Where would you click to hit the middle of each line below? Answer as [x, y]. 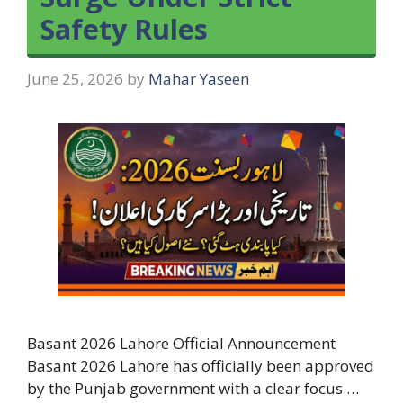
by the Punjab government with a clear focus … [193, 388]
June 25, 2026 [75, 78]
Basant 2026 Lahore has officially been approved [201, 365]
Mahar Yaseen [199, 78]
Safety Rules [124, 29]
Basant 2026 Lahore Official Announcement [181, 343]
